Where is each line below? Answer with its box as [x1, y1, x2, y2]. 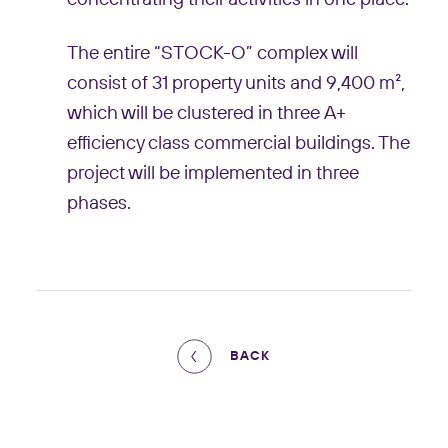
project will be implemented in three [66, 163, 359, 183]
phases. [66, 193, 131, 213]
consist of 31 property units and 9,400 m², [66, 73, 405, 93]
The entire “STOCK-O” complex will [66, 43, 358, 63]
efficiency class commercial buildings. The [66, 133, 410, 153]
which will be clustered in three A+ [66, 103, 346, 123]
